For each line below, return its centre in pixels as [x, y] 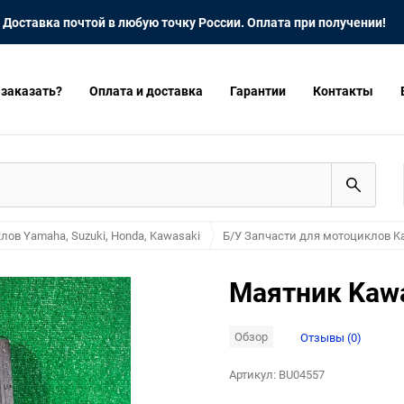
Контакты [343, 90]
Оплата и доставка [146, 90]
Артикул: [252, 375]
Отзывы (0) [331, 337]
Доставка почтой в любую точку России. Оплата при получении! [194, 22]
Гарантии [258, 90]
